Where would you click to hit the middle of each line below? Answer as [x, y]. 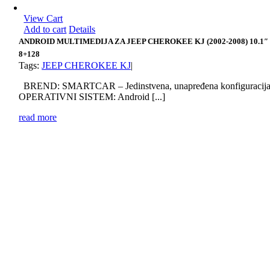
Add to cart [45, 29]
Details [82, 29]
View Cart [43, 18]
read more [38, 117]
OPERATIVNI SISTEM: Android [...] [92, 97]
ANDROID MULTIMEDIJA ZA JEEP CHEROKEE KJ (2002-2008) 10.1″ [144, 41]
